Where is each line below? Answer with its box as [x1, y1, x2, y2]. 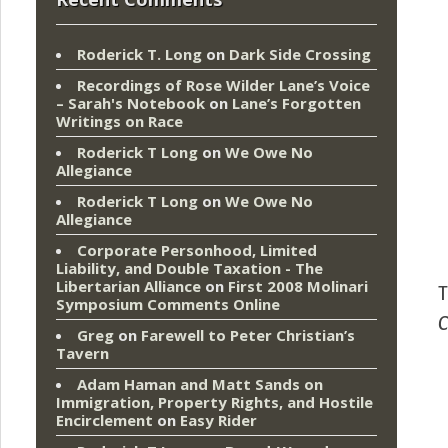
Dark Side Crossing [229, 44, 371, 65]
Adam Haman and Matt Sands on [77, 374, 323, 395]
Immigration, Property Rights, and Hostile [56, 392, 373, 413]
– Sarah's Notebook [56, 93, 205, 114]
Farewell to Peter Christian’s [141, 325, 355, 346]
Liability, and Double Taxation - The [56, 258, 323, 279]
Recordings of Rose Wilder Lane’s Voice [77, 75, 370, 96]
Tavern [56, 343, 109, 364]
